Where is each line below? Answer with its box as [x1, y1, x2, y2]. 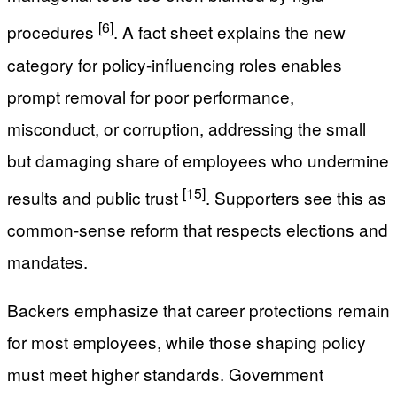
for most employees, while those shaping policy [7, 329, 366, 354]
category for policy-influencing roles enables [7, 51, 342, 76]
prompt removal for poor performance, [7, 83, 294, 108]
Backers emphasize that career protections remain [7, 297, 390, 322]
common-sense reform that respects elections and [7, 216, 388, 241]
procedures [7, 19, 98, 44]
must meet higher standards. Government [7, 361, 323, 385]
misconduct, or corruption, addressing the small [7, 115, 366, 140]
